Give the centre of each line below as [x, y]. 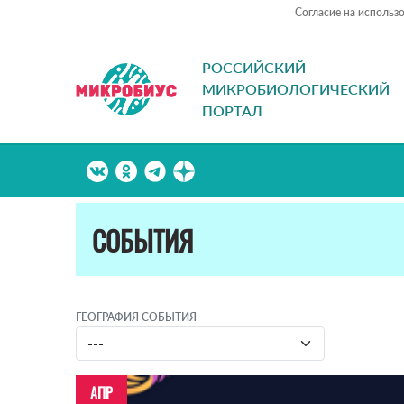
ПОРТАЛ [232, 111]
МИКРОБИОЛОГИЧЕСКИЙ [296, 89]
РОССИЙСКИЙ [254, 68]
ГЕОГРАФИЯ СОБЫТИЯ [136, 317]
